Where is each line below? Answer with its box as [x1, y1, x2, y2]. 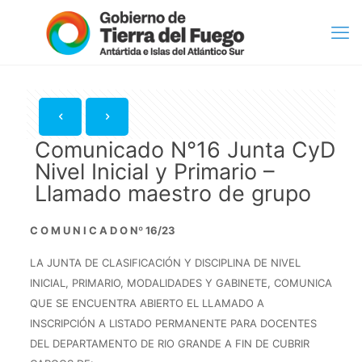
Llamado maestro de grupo [35, 180, 311, 207]
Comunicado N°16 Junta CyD [35, 137, 335, 163]
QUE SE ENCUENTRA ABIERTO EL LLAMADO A [29, 297, 264, 309]
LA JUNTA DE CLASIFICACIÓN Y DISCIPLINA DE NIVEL [29, 256, 301, 269]
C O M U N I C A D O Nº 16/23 [29, 224, 175, 237]
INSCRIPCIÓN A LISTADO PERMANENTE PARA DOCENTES [29, 317, 317, 330]
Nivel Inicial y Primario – [35, 158, 275, 185]
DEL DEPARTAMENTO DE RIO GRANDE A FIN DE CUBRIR [29, 337, 309, 350]
